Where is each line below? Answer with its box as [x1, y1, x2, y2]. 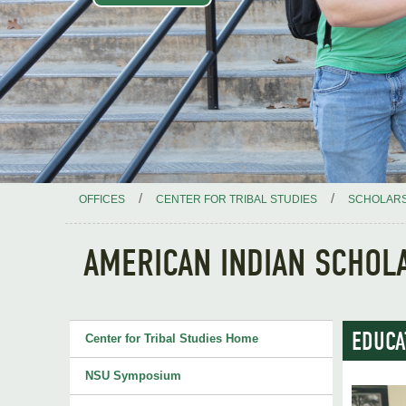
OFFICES [79, 193, 125, 206]
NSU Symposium [85, 369, 181, 382]
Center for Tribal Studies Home [85, 332, 258, 345]
